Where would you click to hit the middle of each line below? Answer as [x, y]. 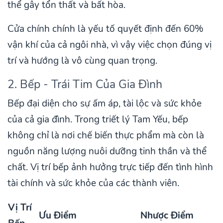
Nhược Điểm [167, 215]
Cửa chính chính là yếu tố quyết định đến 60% [106, 29]
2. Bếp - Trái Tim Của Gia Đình [85, 84]
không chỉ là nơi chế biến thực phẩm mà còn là [106, 135]
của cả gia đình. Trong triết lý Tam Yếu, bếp [98, 119]
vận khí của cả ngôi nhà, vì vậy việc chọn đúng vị [110, 45]
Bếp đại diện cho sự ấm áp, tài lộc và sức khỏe [105, 103]
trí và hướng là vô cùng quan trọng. [82, 60]
